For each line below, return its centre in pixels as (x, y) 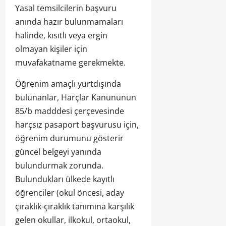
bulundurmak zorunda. (59, 165)
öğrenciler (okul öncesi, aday (70, 192)
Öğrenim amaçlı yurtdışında (68, 83)
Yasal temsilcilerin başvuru (66, 8)
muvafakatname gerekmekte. (70, 62)
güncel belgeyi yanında (58, 152)
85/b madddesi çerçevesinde (70, 111)
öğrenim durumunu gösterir (69, 138)
